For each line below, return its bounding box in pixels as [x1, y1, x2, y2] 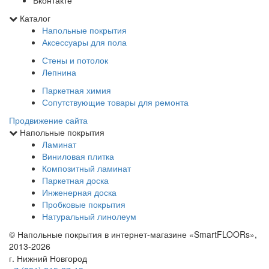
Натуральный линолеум [42, 210, 136, 222]
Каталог [17, 11, 50, 24]
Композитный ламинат [42, 162, 131, 174]
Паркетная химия [42, 83, 111, 96]
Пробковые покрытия [42, 198, 125, 210]
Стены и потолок [42, 53, 108, 66]
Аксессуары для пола [42, 35, 127, 48]
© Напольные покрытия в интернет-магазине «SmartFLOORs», [9, 228, 257, 240]
